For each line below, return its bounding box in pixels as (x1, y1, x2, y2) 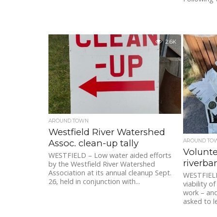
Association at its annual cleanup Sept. (48, 168, 171, 178)
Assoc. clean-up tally (48, 138, 139, 149)
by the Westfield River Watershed (48, 159, 155, 169)
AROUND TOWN (48, 118, 89, 124)
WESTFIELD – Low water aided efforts (48, 151, 171, 160)
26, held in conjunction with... (48, 177, 140, 186)
